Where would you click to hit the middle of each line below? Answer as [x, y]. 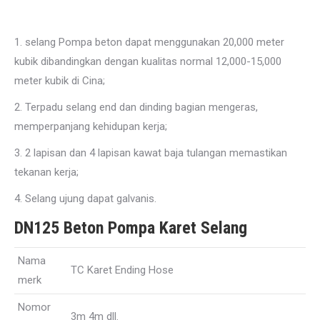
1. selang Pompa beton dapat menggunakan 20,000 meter [149, 42]
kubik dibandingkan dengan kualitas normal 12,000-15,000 [148, 61]
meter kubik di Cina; [60, 81]
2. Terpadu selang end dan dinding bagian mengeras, [136, 107]
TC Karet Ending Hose [122, 270]
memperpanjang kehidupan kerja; [91, 126]
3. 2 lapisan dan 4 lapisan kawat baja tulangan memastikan [151, 153]
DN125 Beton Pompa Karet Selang [131, 228]
